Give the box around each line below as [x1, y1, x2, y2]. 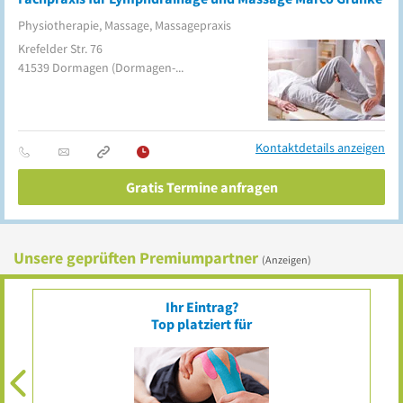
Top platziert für [151, 315, 252, 333]
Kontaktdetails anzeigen [255, 139, 385, 156]
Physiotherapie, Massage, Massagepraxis [18, 17, 231, 33]
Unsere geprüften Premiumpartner [13, 247, 258, 268]
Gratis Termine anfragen [125, 178, 278, 196]
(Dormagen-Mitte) [112, 59, 175, 76]
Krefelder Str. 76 [18, 40, 103, 57]
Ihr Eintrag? [165, 298, 238, 316]
